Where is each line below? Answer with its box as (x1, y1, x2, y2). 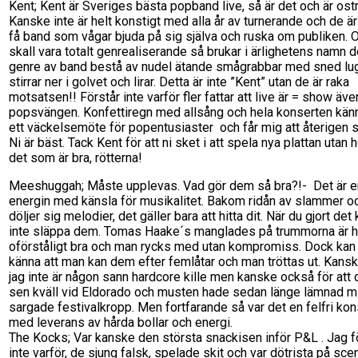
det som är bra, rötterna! (9, 149, 145, 165)
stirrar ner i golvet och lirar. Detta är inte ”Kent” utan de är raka (9, 74, 349, 89)
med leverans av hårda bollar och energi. (9, 314, 233, 330)
